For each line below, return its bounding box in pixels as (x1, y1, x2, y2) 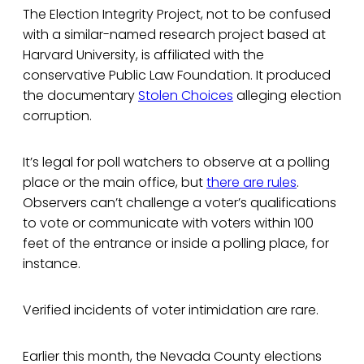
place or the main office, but (23, 173, 206, 193)
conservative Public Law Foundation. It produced (23, 66, 331, 85)
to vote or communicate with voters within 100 (23, 214, 314, 233)
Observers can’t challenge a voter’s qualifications (23, 193, 336, 213)
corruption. (23, 106, 92, 126)
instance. (23, 254, 80, 274)
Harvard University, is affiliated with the (23, 45, 264, 65)
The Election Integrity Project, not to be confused (23, 5, 331, 24)
